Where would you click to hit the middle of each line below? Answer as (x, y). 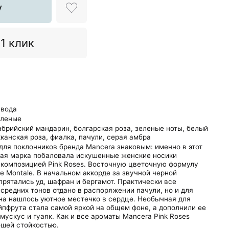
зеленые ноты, (160, 128)
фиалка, (63, 137)
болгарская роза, (103, 128)
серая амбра (129, 137)
